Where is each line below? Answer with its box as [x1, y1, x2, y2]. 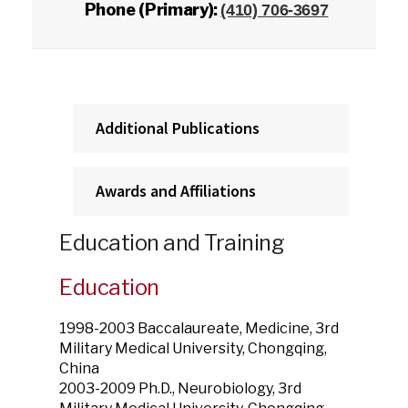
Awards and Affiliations [96, 180, 256, 201]
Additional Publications [96, 117, 260, 138]
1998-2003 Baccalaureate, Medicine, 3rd [59, 320, 339, 337]
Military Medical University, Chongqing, [59, 340, 327, 357]
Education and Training [59, 229, 285, 256]
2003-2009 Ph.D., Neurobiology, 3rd [59, 380, 301, 397]
